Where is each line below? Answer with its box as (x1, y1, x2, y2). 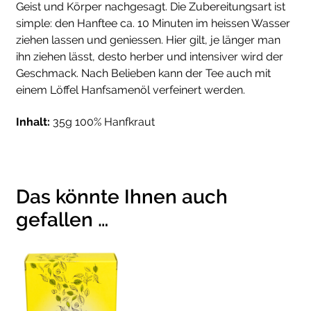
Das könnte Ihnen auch (16, 185, 228, 208)
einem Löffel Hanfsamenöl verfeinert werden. (16, 83, 245, 96)
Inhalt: (16, 115, 50, 129)
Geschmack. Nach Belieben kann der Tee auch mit (16, 66, 271, 80)
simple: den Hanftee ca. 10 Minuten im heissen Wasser (16, 16, 290, 30)
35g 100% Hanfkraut (50, 115, 155, 129)
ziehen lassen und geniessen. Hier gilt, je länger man (16, 33, 280, 47)
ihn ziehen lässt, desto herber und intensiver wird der (16, 49, 283, 63)
